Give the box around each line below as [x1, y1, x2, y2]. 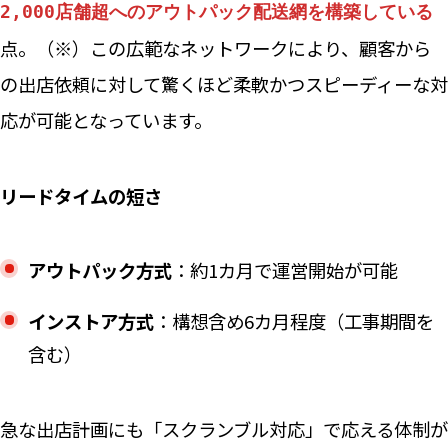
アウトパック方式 [27, 257, 172, 284]
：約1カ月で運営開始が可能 [171, 257, 398, 284]
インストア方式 [27, 308, 154, 335]
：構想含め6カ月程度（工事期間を [153, 308, 434, 335]
